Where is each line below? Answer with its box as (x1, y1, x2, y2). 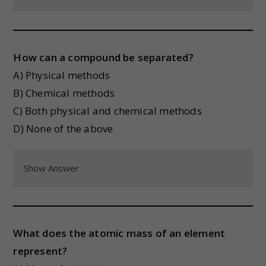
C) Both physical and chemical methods (13, 104, 202, 118)
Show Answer (24, 162, 80, 174)
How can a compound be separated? (13, 50, 194, 64)
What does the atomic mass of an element (13, 226, 226, 240)
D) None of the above (13, 122, 113, 135)
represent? (13, 244, 68, 258)
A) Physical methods (13, 68, 110, 82)
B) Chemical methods (13, 86, 115, 100)
